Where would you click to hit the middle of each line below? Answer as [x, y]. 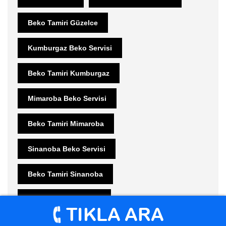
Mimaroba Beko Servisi [67, 98]
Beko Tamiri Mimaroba [66, 123]
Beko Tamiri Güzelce [63, 22]
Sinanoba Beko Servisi [67, 149]
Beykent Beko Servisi [64, 199]
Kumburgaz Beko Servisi [70, 48]
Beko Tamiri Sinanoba [65, 174]
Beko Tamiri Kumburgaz [69, 73]
